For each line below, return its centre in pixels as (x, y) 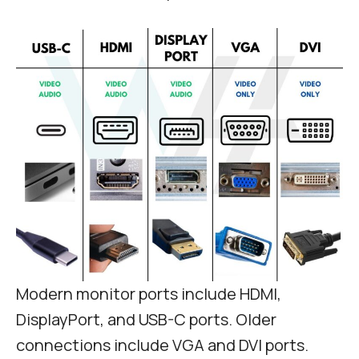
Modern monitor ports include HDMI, (149, 294)
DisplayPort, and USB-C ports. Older (146, 320)
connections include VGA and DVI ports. (165, 345)
